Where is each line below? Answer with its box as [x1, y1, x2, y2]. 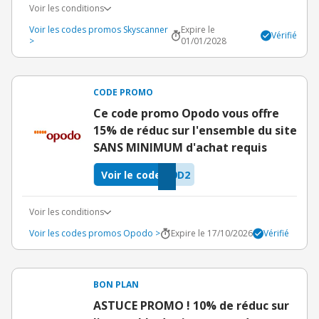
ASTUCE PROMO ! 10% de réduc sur [93, 298, 289, 313]
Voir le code [101, 167, 161, 182]
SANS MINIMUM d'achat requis [93, 140, 267, 155]
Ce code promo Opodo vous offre [93, 105, 279, 121]
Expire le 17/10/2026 [171, 227, 253, 239]
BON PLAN [93, 278, 139, 291]
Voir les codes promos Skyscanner [29, 23, 168, 36]
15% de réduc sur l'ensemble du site [93, 122, 297, 138]
